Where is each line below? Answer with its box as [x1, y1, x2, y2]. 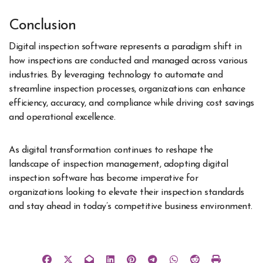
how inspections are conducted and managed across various [9, 56, 248, 66]
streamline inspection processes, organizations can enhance [9, 84, 245, 94]
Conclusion [9, 18, 76, 33]
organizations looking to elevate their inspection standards [9, 187, 244, 197]
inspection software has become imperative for [9, 173, 198, 183]
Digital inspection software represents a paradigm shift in [9, 42, 242, 52]
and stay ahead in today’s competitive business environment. [9, 201, 252, 211]
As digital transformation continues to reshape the [9, 145, 213, 155]
